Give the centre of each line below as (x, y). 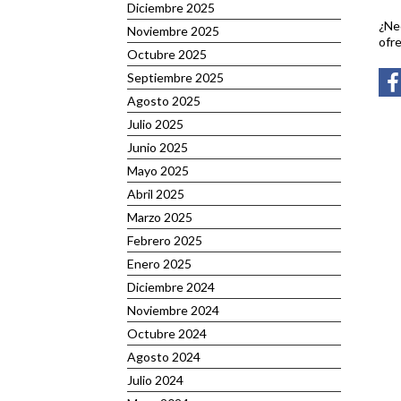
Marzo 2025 (160, 217)
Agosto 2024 (164, 357)
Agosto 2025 (164, 101)
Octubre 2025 (167, 54)
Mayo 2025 (158, 171)
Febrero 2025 (165, 240)
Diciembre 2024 (171, 287)
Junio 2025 (158, 147)
